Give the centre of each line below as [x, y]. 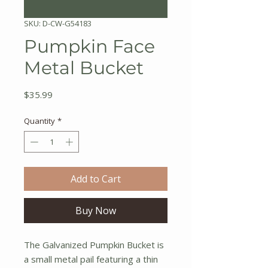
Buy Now [96, 210]
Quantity [39, 121]
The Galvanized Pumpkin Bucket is [94, 244]
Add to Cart [96, 179]
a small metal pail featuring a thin [91, 259]
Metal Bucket [84, 68]
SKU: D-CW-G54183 [58, 23]
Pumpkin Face [89, 46]
